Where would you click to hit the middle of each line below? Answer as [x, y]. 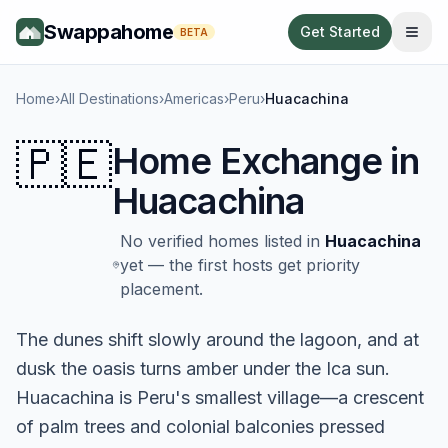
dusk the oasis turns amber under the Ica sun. [203, 368]
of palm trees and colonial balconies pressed [200, 426]
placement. [161, 289]
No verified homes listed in [219, 241]
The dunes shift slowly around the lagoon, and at [217, 339]
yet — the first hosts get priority [239, 265]
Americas [194, 98]
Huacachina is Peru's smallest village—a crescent [220, 397]
